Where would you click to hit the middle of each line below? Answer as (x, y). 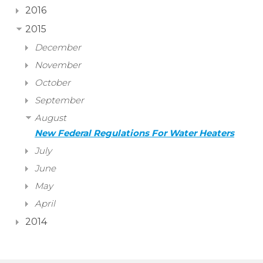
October (53, 83)
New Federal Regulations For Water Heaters (134, 133)
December (58, 48)
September (59, 100)
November (58, 65)
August (50, 118)
